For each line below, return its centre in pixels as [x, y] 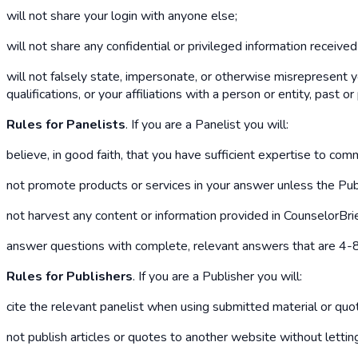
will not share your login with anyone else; [122, 16]
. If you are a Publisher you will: [217, 276]
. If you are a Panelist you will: [207, 124]
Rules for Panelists [66, 124]
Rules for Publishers [70, 276]
